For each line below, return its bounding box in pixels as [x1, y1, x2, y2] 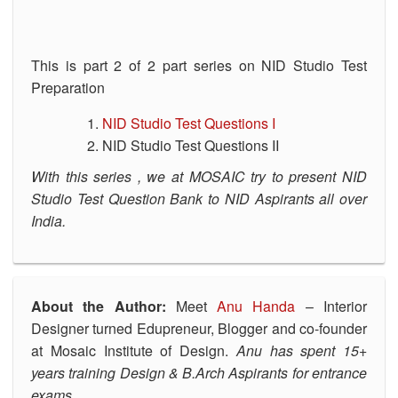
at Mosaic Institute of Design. [31, 339, 236, 361]
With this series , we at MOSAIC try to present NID [31, 165, 367, 187]
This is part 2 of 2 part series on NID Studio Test [31, 54, 367, 76]
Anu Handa [217, 295, 296, 316]
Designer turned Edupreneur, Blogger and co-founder [31, 317, 367, 338]
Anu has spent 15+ [235, 339, 367, 361]
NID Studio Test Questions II [102, 134, 279, 155]
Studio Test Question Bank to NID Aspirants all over [31, 187, 367, 209]
